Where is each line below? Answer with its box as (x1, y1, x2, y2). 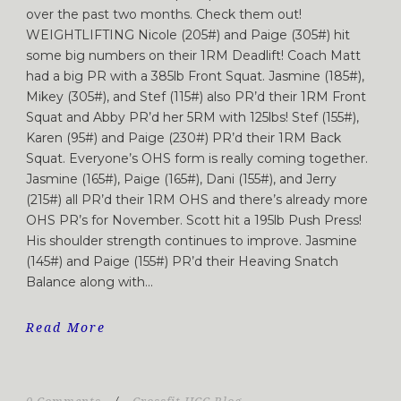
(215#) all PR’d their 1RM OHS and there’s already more (26, 191, 368, 208)
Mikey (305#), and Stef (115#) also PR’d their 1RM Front (26, 88, 366, 105)
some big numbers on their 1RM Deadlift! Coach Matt (26, 47, 361, 64)
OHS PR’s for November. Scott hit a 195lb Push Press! (26, 211, 362, 228)
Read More (26, 320, 106, 335)
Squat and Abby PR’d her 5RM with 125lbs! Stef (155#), (26, 108, 359, 125)
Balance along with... (26, 273, 153, 290)
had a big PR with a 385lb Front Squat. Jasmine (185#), (26, 67, 364, 84)
